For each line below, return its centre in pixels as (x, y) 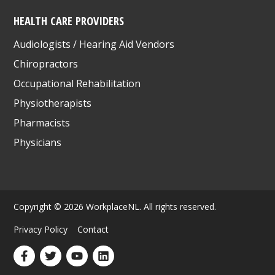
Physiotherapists (53, 103)
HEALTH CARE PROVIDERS (69, 20)
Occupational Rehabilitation (77, 83)
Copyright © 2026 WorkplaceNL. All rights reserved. (115, 206)
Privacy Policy (41, 229)
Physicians (38, 142)
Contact (93, 229)
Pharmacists (42, 122)
